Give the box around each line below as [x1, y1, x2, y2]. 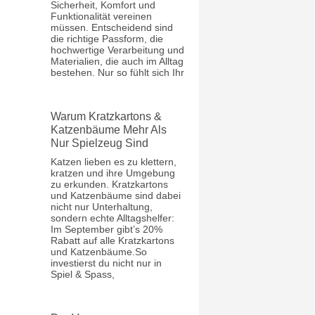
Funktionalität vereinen [51, 10, 153, 22]
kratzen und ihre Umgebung [51, 167, 176, 179]
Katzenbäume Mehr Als [51, 123, 167, 136]
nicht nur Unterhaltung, [51, 200, 153, 212]
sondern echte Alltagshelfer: [51, 212, 175, 224]
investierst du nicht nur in [51, 257, 162, 269]
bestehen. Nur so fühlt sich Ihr [51, 66, 185, 78]
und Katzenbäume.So [51, 245, 148, 257]
